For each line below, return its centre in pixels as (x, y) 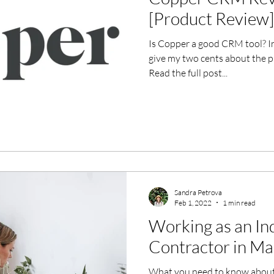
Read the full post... (188, 73)
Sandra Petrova (198, 192)
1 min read (239, 202)
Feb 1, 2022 (193, 202)
